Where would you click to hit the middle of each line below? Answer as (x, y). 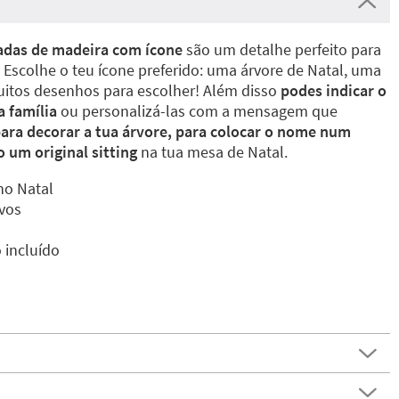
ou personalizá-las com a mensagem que (197, 111)
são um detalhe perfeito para (282, 49)
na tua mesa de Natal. (214, 152)
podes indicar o (334, 90)
